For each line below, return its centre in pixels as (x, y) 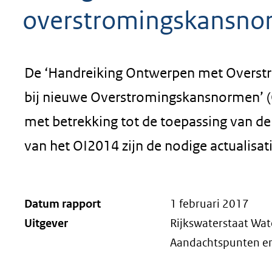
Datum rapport (63, 204)
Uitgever (46, 223)
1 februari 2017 (209, 204)
